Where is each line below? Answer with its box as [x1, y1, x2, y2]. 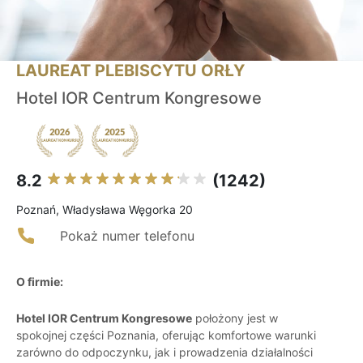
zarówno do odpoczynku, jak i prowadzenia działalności [16, 345, 313, 360]
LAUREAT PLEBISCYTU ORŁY [16, 61, 245, 81]
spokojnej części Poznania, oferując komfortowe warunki [16, 328, 316, 343]
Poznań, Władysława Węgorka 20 [16, 203, 193, 217]
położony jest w [192, 311, 278, 326]
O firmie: [16, 275, 63, 289]
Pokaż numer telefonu [60, 228, 194, 245]
